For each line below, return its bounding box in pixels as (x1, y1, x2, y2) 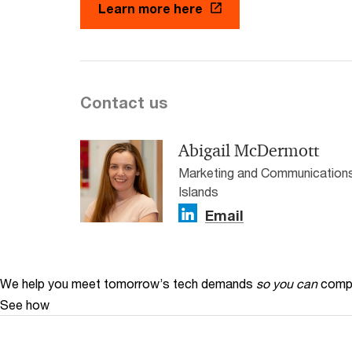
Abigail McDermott (178, 139, 319, 162)
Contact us (80, 93, 167, 112)
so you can (256, 275, 317, 291)
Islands (178, 183, 218, 199)
